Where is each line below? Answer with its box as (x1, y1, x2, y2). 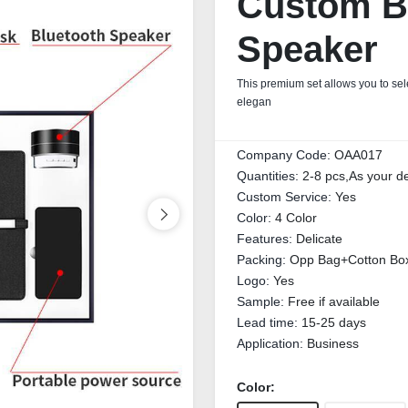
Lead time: (237, 315, 301, 330)
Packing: (237, 252, 290, 267)
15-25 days (301, 315, 366, 330)
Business (307, 336, 359, 351)
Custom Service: (237, 189, 335, 204)
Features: (237, 231, 296, 246)
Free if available (288, 294, 380, 309)
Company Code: (237, 148, 334, 162)
